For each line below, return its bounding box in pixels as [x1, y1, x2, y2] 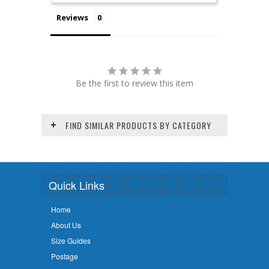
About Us [50, 220, 81, 231]
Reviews [56, 11, 88, 23]
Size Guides [50, 235, 91, 246]
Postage [50, 251, 78, 262]
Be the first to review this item [76, 77, 193, 89]
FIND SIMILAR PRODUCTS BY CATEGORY [65, 118, 211, 131]
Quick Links [49, 177, 104, 193]
